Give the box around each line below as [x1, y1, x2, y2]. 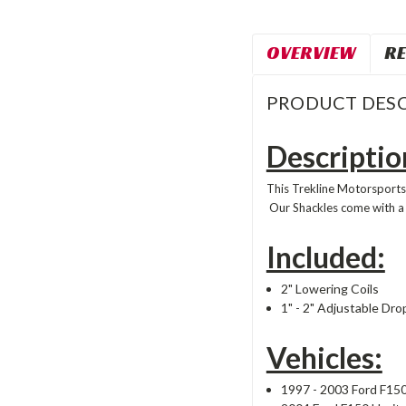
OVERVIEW [266, 40, 356, 64]
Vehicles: [266, 339, 382, 375]
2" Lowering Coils [280, 280, 379, 296]
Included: [266, 238, 385, 275]
